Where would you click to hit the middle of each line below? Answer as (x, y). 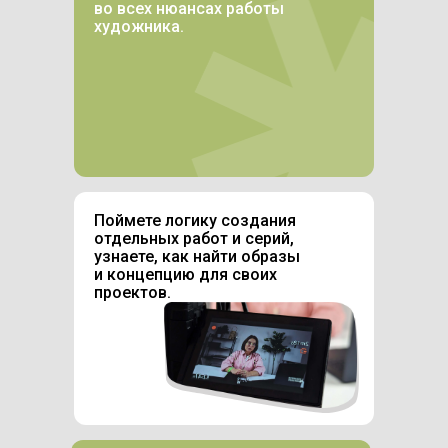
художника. (139, 27)
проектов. (132, 293)
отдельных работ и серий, (194, 239)
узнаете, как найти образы (197, 257)
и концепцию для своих (185, 275)
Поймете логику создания (195, 221)
